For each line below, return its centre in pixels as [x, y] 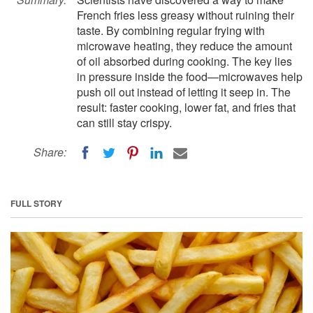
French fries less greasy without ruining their [185, 15]
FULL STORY [36, 203]
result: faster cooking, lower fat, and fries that [186, 107]
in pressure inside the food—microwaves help [190, 77]
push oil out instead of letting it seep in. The [184, 92]
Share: [50, 152]
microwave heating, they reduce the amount [184, 46]
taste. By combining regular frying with [171, 30]
